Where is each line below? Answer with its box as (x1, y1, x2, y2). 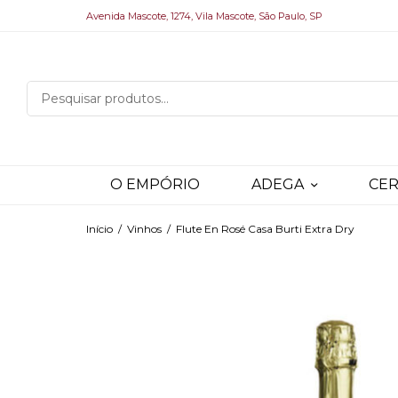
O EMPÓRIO (109, 176, 200, 194)
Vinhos (127, 222, 163, 236)
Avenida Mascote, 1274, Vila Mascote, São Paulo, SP (86, 9, 323, 22)
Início (86, 222, 114, 236)
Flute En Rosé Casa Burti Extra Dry (173, 222, 355, 236)
